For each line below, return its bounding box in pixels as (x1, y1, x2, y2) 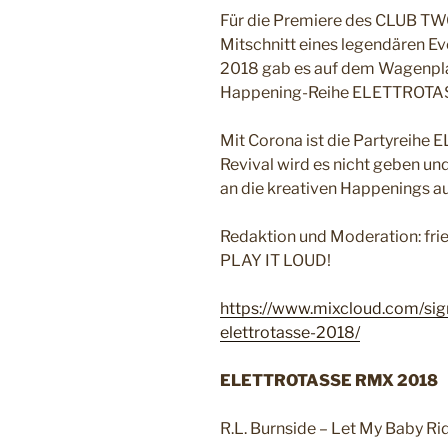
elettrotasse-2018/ (220, 323, 360, 343)
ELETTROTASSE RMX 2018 (220, 371, 438, 391)
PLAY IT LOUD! (220, 251, 331, 271)
